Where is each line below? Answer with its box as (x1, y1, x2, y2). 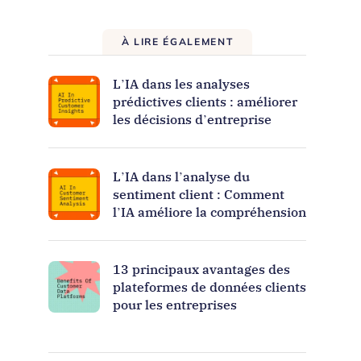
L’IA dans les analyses (113, 75, 250, 92)
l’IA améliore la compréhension (113, 203, 306, 220)
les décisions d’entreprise (113, 110, 272, 127)
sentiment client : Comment (113, 185, 284, 202)
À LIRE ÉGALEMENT (121, 36, 234, 48)
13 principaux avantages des (113, 260, 290, 277)
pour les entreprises (113, 296, 237, 313)
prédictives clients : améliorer (113, 93, 297, 110)
